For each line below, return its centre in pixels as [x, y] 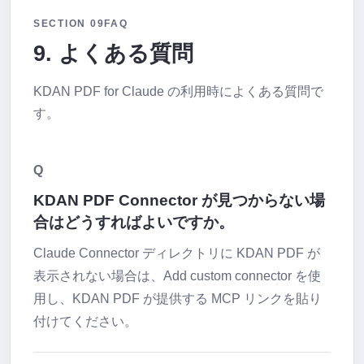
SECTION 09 [69, 24]
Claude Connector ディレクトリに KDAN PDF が [177, 253]
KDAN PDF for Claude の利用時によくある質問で [178, 91]
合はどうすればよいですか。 [134, 222]
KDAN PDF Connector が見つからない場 [179, 200]
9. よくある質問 [113, 53]
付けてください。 [85, 321]
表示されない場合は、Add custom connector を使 [177, 275]
